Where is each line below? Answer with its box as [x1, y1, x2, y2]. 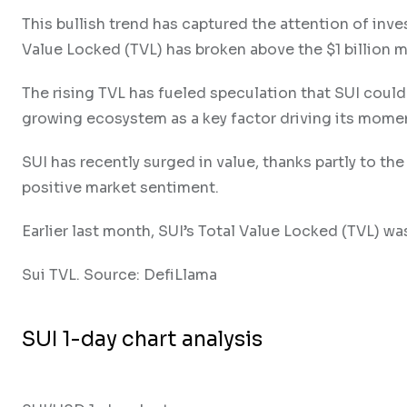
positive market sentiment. [22, 178, 223, 198]
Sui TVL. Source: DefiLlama [22, 265, 217, 285]
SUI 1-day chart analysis [22, 326, 263, 353]
